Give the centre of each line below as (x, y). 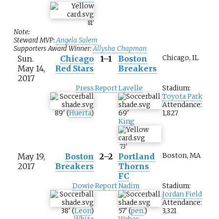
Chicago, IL (181, 58)
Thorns (134, 166)
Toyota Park (182, 97)
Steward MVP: (35, 41)
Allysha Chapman (120, 49)
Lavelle (131, 88)
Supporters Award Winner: (53, 49)
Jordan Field (182, 195)
